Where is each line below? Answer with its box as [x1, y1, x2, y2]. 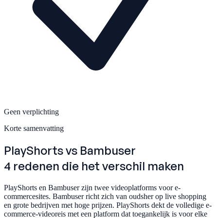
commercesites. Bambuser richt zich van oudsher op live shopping [4, 192, 206, 200]
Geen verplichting [4, 107, 59, 116]
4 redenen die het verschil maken [4, 158, 184, 173]
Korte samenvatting [4, 124, 64, 132]
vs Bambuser [66, 143, 136, 158]
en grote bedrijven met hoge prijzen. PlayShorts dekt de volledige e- [4, 200, 212, 209]
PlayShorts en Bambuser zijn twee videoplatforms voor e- [4, 183, 181, 192]
